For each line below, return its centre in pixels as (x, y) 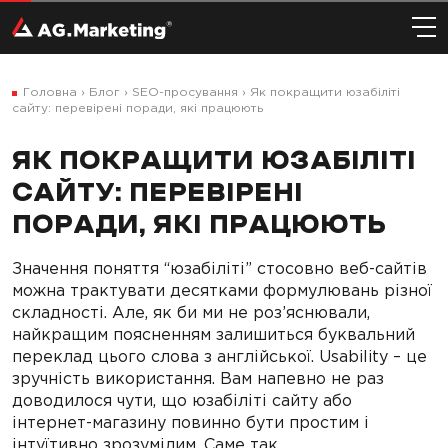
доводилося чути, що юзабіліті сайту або (182, 400)
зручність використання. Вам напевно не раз (198, 378)
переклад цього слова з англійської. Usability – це (219, 356)
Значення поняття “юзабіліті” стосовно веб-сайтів (219, 268)
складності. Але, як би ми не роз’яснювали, (191, 312)
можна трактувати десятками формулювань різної (222, 290)
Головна (50, 92)
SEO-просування (185, 92)
